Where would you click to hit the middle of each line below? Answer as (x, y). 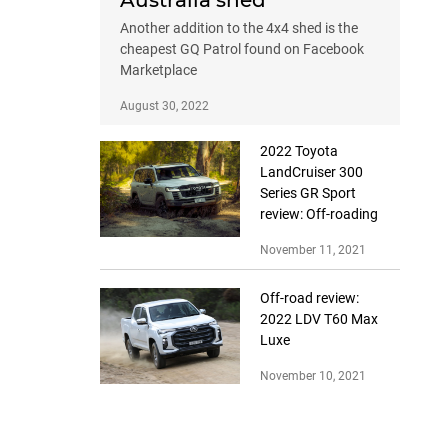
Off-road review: (309, 298)
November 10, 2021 (313, 376)
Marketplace (158, 70)
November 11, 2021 (313, 250)
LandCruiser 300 (311, 172)
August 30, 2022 (164, 106)
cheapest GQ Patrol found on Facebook (242, 49)
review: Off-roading (319, 214)
